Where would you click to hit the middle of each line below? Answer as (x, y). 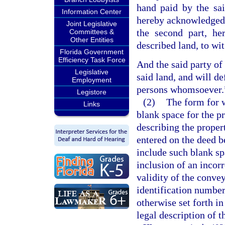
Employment (92, 80)
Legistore (92, 92)
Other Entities (92, 40)
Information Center (92, 12)
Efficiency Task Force (92, 60)
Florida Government (92, 52)
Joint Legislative (92, 24)
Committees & (92, 32)
